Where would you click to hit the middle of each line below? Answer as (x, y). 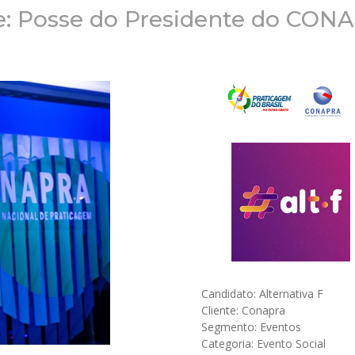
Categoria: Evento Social (263, 344)
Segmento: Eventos (251, 327)
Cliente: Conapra (243, 311)
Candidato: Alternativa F (262, 294)
